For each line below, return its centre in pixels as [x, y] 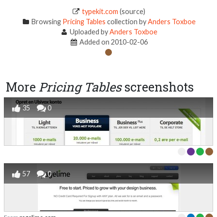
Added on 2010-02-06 [113, 42]
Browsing [46, 21]
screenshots [158, 87]
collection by [127, 21]
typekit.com [100, 11]
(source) [132, 11]
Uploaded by [89, 31]
